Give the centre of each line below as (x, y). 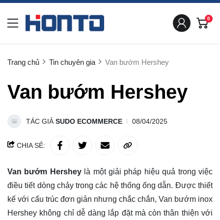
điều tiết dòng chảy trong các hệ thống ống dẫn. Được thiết (110, 185)
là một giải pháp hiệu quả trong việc (147, 172)
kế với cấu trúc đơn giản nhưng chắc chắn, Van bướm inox (110, 199)
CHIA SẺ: (30, 145)
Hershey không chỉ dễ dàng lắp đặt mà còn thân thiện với (110, 213)
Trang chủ (23, 62)
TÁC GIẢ (41, 121)
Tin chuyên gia (72, 62)
